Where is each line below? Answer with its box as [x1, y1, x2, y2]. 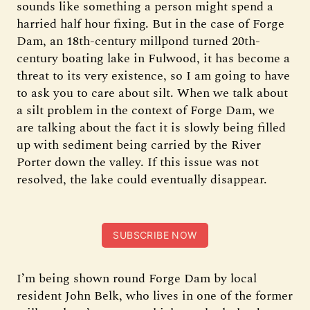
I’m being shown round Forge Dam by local [17, 269, 257, 288]
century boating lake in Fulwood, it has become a [17, 49, 290, 68]
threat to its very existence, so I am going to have [17, 66, 290, 85]
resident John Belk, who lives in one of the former [17, 286, 293, 305]
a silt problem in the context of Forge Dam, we [17, 101, 275, 120]
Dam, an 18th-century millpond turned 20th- [17, 32, 260, 51]
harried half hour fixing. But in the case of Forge [17, 15, 284, 33]
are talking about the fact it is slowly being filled [17, 118, 286, 137]
